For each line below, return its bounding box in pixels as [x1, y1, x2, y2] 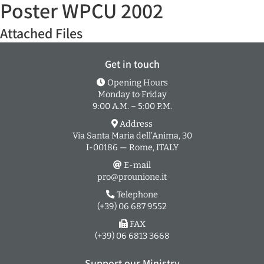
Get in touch [104, 57, 160, 71]
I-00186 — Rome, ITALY [85, 141, 179, 153]
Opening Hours [105, 77, 168, 88]
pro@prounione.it [97, 171, 167, 182]
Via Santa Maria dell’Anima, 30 [72, 130, 192, 141]
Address [118, 118, 153, 129]
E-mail [122, 159, 151, 170]
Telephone [115, 189, 158, 200]
